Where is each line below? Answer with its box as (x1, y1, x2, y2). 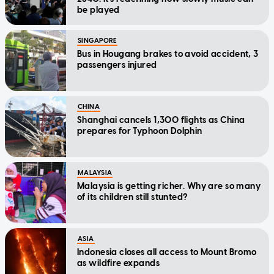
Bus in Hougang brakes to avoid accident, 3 (77, 48, 259, 59)
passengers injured (77, 59, 157, 70)
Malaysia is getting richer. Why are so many (77, 180, 261, 191)
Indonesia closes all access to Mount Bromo (77, 246, 257, 257)
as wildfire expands (77, 257, 160, 268)
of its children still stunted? (77, 191, 188, 202)
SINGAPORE (78, 36, 117, 45)
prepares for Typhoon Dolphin (77, 125, 202, 136)
